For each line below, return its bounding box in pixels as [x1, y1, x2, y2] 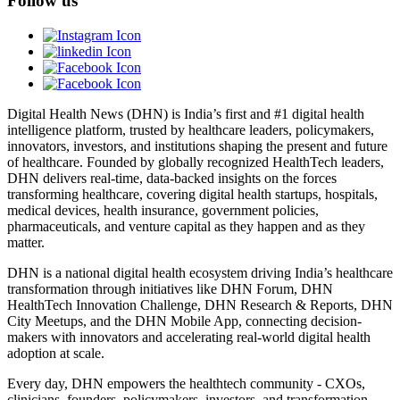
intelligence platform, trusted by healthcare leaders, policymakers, [7, 121, 374, 137]
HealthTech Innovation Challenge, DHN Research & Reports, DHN [7, 296, 393, 312]
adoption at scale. [7, 345, 104, 361]
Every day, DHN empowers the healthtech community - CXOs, [7, 375, 365, 391]
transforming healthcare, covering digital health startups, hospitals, [7, 186, 378, 202]
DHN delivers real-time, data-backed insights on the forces [7, 170, 337, 186]
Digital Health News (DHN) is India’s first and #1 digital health [7, 105, 364, 121]
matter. [7, 234, 45, 250]
